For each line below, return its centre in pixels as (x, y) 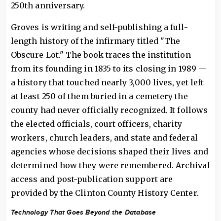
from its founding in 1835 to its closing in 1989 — (109, 69)
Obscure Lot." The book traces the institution (101, 55)
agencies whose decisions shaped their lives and (110, 151)
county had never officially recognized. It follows (109, 110)
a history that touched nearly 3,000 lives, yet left (108, 82)
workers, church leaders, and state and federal (104, 138)
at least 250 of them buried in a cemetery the (99, 96)
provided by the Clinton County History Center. (105, 193)
